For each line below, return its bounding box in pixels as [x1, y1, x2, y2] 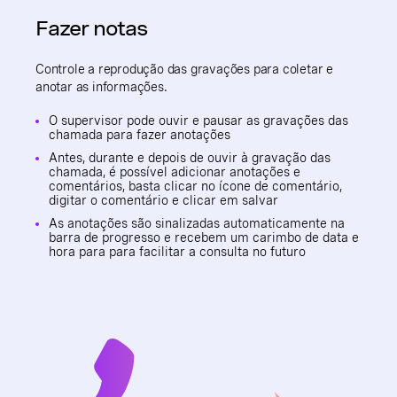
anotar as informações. [35, 80, 167, 94]
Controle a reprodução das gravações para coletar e [35, 62, 333, 76]
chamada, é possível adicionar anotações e [49, 165, 300, 179]
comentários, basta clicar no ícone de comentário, [49, 179, 342, 193]
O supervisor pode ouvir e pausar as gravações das [49, 113, 348, 128]
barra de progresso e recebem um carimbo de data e [49, 230, 359, 245]
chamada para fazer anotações [49, 128, 230, 142]
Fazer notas [35, 16, 147, 41]
